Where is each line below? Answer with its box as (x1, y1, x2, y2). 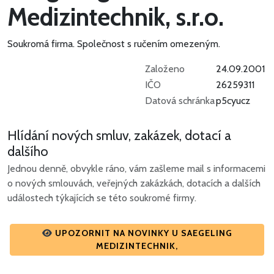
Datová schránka (145, 95, 215, 107)
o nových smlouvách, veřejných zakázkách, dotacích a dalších (7, 177, 261, 190)
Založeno (145, 63, 185, 75)
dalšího (7, 143, 48, 160)
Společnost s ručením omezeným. (77, 38, 220, 50)
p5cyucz (216, 95, 250, 107)
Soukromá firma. (7, 38, 77, 50)
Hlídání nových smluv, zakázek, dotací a (7, 127, 231, 144)
